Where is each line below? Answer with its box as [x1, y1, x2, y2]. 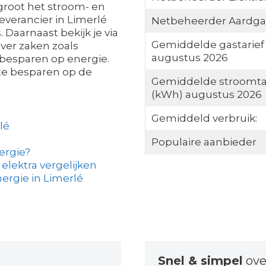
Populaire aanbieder [151, 135, 256, 148]
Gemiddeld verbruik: [151, 112, 257, 124]
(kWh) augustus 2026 [151, 88, 262, 100]
